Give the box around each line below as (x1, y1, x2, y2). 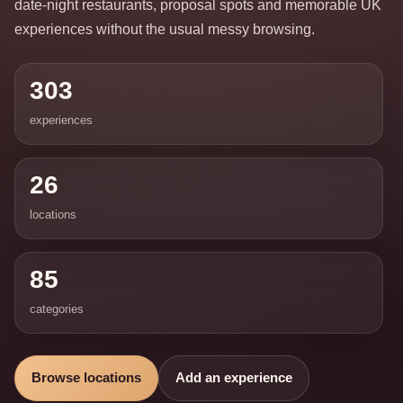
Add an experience (175, 371, 292, 386)
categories (30, 302, 84, 317)
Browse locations (31, 371, 141, 386)
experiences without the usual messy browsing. (14, 22, 315, 38)
